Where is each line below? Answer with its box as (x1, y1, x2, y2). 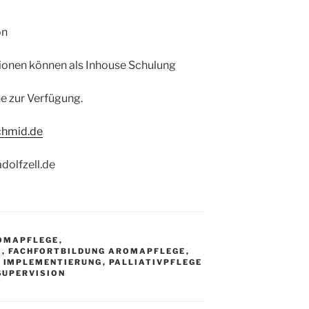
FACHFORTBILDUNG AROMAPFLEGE (8, 246, 186, 257)
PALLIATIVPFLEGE (108, 257, 203, 268)
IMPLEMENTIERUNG (3, 257, 103, 268)
